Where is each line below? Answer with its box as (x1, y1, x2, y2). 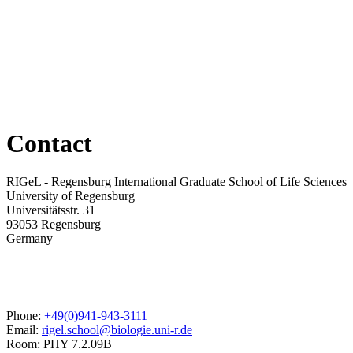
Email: (6, 323, 42, 337)
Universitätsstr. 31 (6, 203, 95, 217)
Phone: (6, 309, 44, 323)
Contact (6, 128, 92, 158)
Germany (6, 232, 53, 246)
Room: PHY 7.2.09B (6, 337, 112, 351)
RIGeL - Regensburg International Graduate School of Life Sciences (6, 175, 347, 189)
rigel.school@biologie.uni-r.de (42, 323, 192, 337)
